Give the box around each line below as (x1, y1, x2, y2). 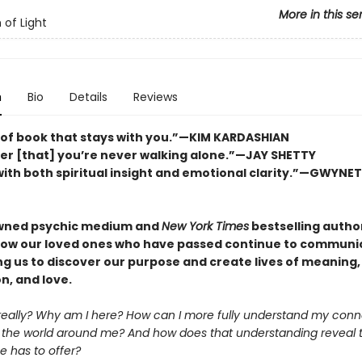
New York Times (161, 218, 249, 234)
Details (69, 89, 107, 105)
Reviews (133, 89, 178, 105)
